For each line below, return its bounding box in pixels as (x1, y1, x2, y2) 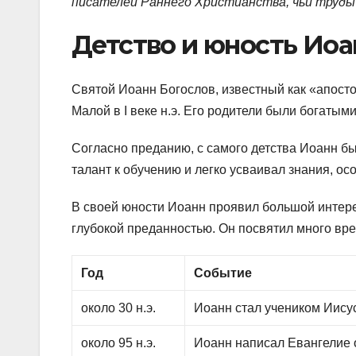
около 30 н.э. (81, 301, 157, 315)
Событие (194, 266, 253, 281)
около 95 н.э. (81, 336, 157, 350)
